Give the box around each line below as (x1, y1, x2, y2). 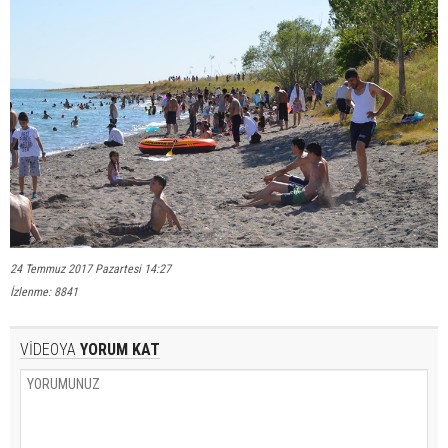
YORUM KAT (76, 340, 160, 360)
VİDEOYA (20, 340, 76, 360)
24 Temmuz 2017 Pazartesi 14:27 (10, 262, 171, 277)
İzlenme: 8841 (10, 285, 78, 300)
